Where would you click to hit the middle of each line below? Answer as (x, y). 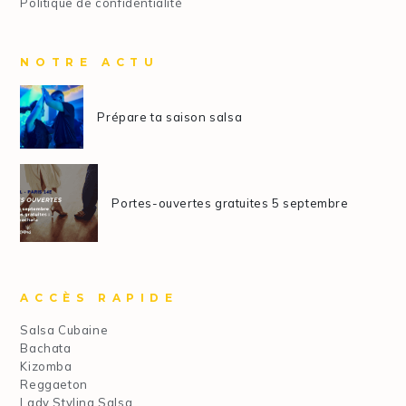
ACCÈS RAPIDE (99, 297)
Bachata (46, 348)
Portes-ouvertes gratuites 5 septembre (230, 203)
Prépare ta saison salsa (170, 116)
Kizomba (46, 366)
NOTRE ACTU (90, 62)
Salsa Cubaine (64, 329)
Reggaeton (54, 384)
